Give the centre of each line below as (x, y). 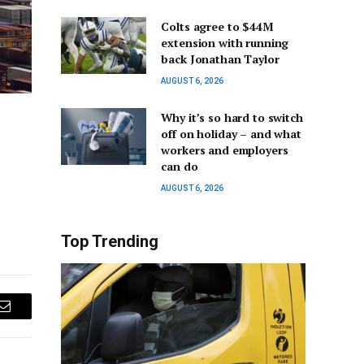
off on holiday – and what (231, 134)
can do (180, 167)
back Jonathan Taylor (220, 59)
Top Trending (110, 242)
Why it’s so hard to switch (232, 118)
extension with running (225, 43)
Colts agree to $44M (217, 27)
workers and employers (225, 150)
